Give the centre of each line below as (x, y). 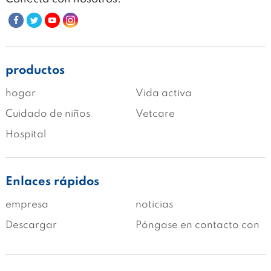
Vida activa (163, 94)
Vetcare (155, 114)
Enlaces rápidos (52, 182)
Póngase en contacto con (197, 226)
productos (35, 71)
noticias (154, 205)
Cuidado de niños (47, 114)
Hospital (25, 135)
